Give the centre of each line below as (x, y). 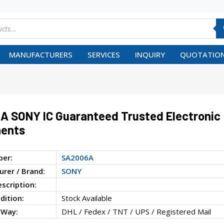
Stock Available (86, 198)
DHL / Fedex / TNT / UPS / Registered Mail (136, 211)
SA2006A (77, 157)
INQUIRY (150, 54)
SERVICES (104, 54)
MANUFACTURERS (41, 54)
